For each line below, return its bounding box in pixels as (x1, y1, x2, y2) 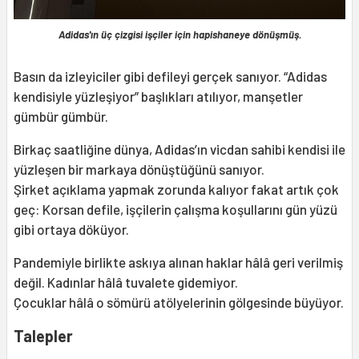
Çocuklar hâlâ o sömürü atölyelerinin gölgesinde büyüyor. (14, 294, 344, 310)
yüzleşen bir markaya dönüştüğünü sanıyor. (14, 161, 264, 177)
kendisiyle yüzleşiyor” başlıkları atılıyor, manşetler (14, 88, 303, 104)
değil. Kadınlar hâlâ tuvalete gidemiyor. (14, 274, 238, 290)
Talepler (14, 326, 73, 345)
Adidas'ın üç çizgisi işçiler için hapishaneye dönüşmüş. (58, 28, 301, 41)
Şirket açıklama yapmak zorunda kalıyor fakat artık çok (14, 181, 339, 197)
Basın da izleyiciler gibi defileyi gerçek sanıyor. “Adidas (14, 68, 327, 84)
